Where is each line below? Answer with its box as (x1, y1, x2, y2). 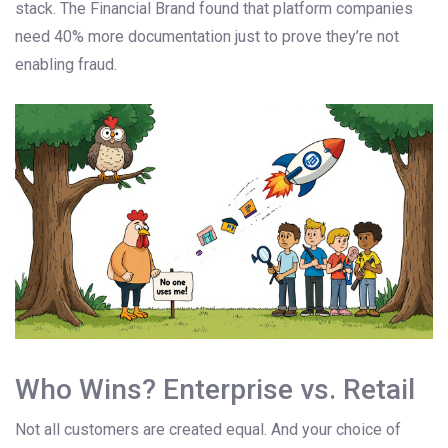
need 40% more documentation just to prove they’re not (15, 27, 399, 47)
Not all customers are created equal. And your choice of (15, 420, 401, 440)
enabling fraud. (15, 55, 117, 75)
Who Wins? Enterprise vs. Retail (15, 373, 415, 407)
